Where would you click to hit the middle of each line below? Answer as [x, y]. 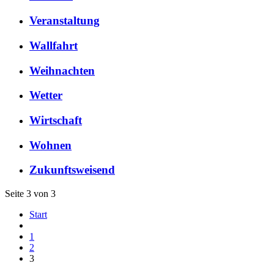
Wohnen [50, 145]
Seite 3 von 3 [30, 194]
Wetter [46, 95]
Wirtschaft [56, 120]
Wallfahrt [54, 45]
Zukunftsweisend [72, 170]
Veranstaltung [65, 21]
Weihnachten [62, 70]
